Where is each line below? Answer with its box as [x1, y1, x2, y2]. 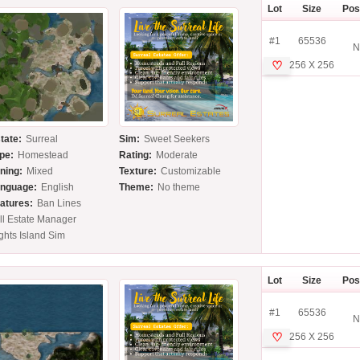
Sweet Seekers [144, 133, 211, 145]
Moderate [156, 149, 198, 162]
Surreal [26, 133, 59, 145]
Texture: [119, 166, 157, 178]
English [41, 182, 75, 194]
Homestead [18, 149, 69, 162]
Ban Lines [37, 198, 82, 210]
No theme [157, 182, 201, 194]
